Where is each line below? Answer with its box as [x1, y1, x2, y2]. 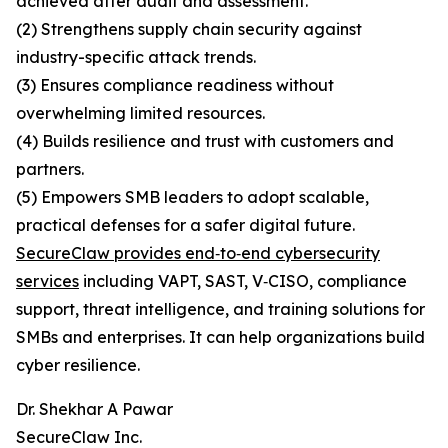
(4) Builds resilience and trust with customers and [16, 131, 394, 152]
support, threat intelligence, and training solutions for [16, 299, 425, 320]
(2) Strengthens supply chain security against [16, 19, 362, 40]
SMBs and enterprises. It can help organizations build [16, 327, 425, 348]
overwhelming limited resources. [16, 103, 265, 124]
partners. [16, 159, 84, 180]
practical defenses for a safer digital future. [16, 215, 355, 236]
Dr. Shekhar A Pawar [16, 399, 173, 420]
